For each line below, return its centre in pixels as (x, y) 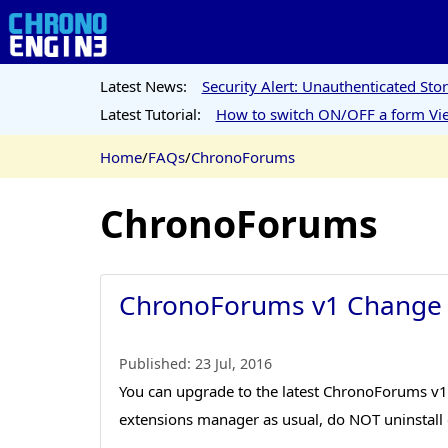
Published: (157, 363)
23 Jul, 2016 (234, 363)
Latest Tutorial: (150, 113)
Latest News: (143, 85)
